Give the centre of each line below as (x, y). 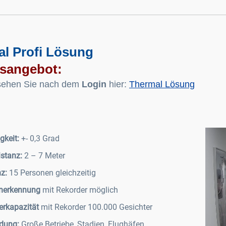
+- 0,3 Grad (39, 138)
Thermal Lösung (162, 84)
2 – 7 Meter (44, 155)
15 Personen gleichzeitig (51, 173)
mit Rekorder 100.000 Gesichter (96, 207)
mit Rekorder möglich (79, 190)
